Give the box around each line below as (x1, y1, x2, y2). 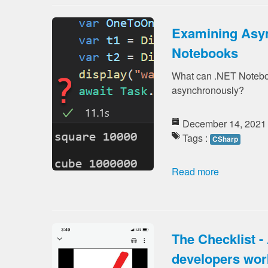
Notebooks (172, 43, 238, 62)
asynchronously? (172, 83, 244, 97)
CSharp (212, 134, 238, 144)
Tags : (180, 131, 210, 145)
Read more (172, 165, 219, 178)
